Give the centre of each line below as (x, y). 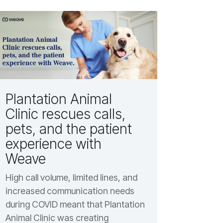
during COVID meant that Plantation (75, 204)
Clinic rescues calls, (65, 114)
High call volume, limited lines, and (71, 177)
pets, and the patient (68, 129)
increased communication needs (70, 191)
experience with (53, 144)
